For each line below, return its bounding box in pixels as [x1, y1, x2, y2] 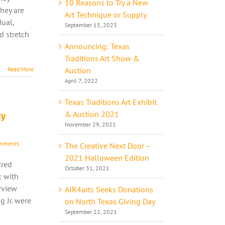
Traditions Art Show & [65, 53, 140, 63]
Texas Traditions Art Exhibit [65, 96, 157, 107]
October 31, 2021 [65, 164, 109, 172]
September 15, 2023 [65, 21, 117, 29]
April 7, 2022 [65, 76, 98, 84]
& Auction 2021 [65, 108, 119, 119]
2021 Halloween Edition [65, 152, 149, 163]
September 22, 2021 [65, 207, 117, 215]
